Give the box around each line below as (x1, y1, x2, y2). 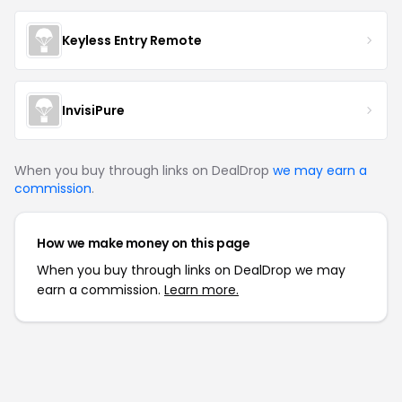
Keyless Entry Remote (62, 31, 202, 49)
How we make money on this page (37, 234, 250, 252)
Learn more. (164, 281, 239, 299)
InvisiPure (62, 100, 125, 119)
